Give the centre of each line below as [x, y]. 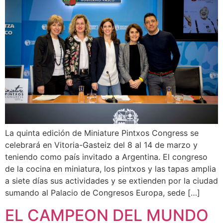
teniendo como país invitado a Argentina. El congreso [106, 157]
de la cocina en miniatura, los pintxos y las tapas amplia [111, 169]
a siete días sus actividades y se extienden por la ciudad [111, 181]
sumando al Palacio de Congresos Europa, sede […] [103, 193]
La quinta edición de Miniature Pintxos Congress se [102, 133]
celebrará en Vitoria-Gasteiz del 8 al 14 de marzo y [101, 145]
